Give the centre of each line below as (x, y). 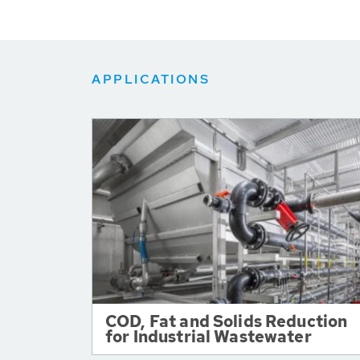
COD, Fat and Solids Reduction (227, 321)
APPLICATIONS (151, 79)
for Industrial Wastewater (209, 337)
